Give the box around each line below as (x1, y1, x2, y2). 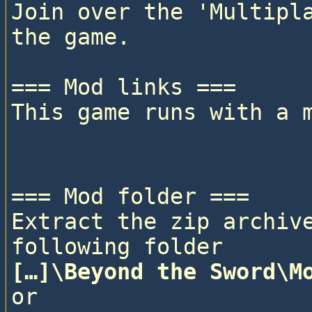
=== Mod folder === (10, 184, 249, 210)
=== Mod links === (10, 75, 236, 100)
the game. (10, 24, 130, 50)
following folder (10, 234, 223, 260)
